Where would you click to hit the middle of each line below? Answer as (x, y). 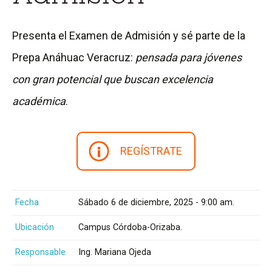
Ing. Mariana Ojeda (115, 252)
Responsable (40, 252)
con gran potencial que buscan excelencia (113, 79)
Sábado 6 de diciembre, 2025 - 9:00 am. (156, 202)
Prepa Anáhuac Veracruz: (74, 57)
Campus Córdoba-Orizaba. (130, 227)
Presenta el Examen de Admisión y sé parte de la (129, 35)
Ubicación (35, 227)
